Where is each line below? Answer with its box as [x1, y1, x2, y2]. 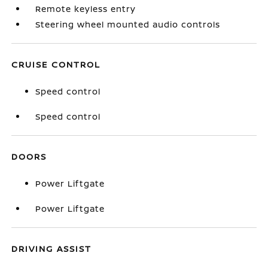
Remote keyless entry [35, 3, 136, 14]
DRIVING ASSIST [11, 243, 92, 254]
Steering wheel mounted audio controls [35, 19, 221, 30]
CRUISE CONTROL [11, 59, 101, 70]
